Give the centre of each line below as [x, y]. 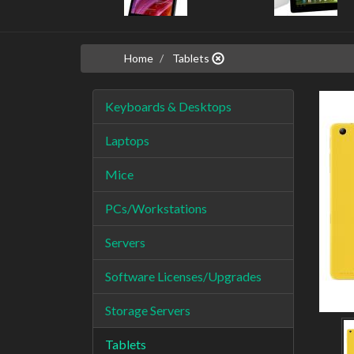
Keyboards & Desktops [168, 106]
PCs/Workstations [156, 208]
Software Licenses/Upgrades [183, 276]
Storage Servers [148, 310]
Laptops [127, 140]
